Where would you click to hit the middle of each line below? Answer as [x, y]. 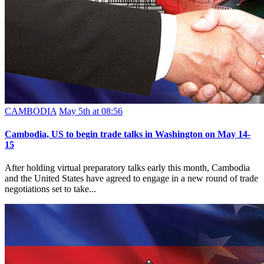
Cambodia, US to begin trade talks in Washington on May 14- [128, 134]
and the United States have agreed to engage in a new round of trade [131, 179]
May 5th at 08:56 [91, 111]
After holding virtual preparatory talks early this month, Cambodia [127, 168]
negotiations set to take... [50, 189]
